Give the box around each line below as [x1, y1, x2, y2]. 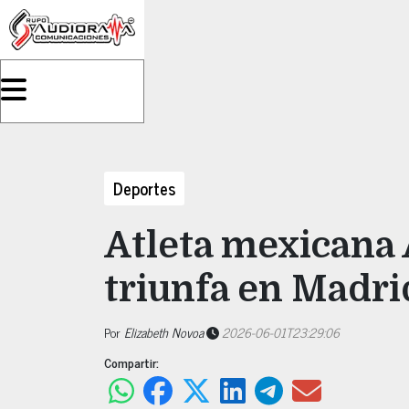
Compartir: [104, 351, 159, 372]
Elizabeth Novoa [124, 321, 204, 342]
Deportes [113, 174, 175, 202]
